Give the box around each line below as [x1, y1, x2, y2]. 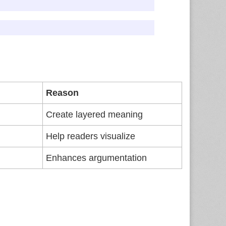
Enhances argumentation [46, 153, 147, 163]
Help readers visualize [46, 131, 135, 141]
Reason [46, 88, 79, 98]
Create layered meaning [46, 109, 143, 120]
